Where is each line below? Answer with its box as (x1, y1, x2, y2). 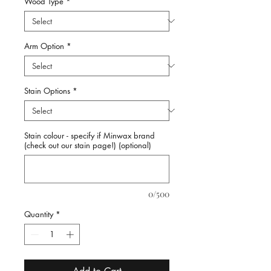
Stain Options (24, 85, 70, 96)
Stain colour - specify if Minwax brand (24, 129, 155, 141)
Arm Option (24, 40, 64, 51)
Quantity (24, 208, 53, 220)
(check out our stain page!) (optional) (24, 139, 151, 151)
